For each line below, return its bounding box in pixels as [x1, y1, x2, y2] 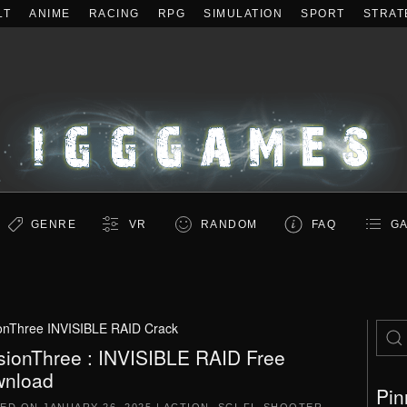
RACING [88, 7, 140, 20]
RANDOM [200, 218, 258, 231]
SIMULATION [203, 7, 283, 20]
